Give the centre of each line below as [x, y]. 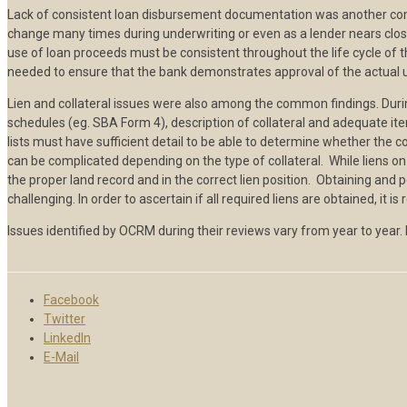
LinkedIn [67, 338]
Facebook [71, 300]
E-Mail [61, 357]
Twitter [65, 319]
